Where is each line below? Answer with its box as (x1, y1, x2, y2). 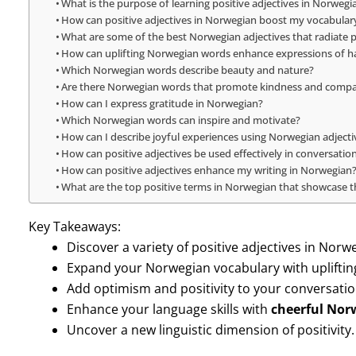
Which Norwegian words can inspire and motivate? (61, 112, 301, 127)
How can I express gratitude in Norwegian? (61, 95, 264, 110)
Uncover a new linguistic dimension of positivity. (66, 320, 354, 339)
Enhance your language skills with (66, 300, 271, 318)
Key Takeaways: (28, 217, 121, 235)
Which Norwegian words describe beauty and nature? (61, 62, 315, 77)
